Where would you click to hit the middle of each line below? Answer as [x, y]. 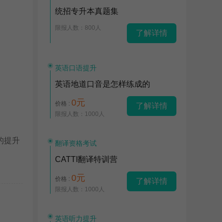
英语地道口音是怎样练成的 [103, 84]
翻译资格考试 [76, 143]
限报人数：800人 [78, 28]
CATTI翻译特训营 [86, 159]
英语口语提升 [76, 68]
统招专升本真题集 [87, 11]
